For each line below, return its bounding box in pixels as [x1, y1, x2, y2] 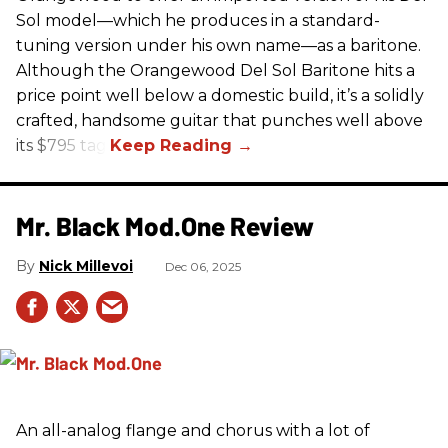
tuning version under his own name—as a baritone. [16, 35, 421, 55]
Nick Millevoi [39, 256, 133, 275]
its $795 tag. [16, 135, 110, 155]
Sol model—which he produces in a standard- [16, 10, 380, 30]
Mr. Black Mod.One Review [16, 209, 314, 241]
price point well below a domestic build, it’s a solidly [16, 85, 424, 105]
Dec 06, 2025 [165, 258, 241, 274]
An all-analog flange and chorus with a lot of [16, 420, 370, 440]
